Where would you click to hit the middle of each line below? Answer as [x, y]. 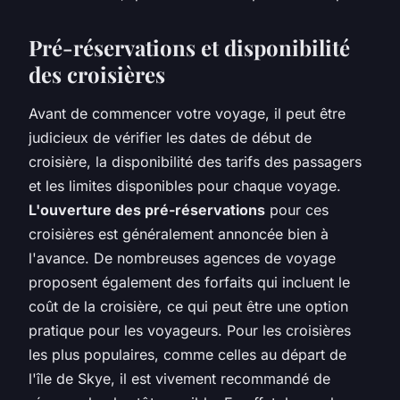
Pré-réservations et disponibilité [189, 47]
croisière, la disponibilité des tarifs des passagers [195, 161]
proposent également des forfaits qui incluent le [189, 282]
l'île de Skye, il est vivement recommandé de [179, 378]
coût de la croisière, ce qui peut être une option [188, 306]
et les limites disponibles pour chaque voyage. [185, 185]
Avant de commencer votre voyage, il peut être [187, 113]
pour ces [297, 209]
